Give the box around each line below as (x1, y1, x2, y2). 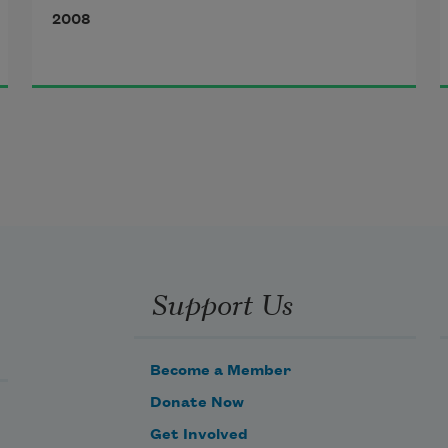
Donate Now (150, 395, 244, 411)
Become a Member (150, 363, 291, 379)
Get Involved (150, 427, 248, 443)
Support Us (151, 281, 293, 324)
